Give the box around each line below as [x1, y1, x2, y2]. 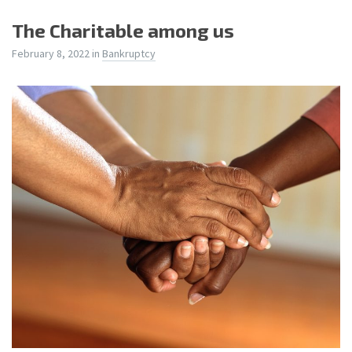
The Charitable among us [12, 18, 234, 42]
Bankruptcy [102, 46, 156, 60]
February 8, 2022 [12, 46, 92, 60]
